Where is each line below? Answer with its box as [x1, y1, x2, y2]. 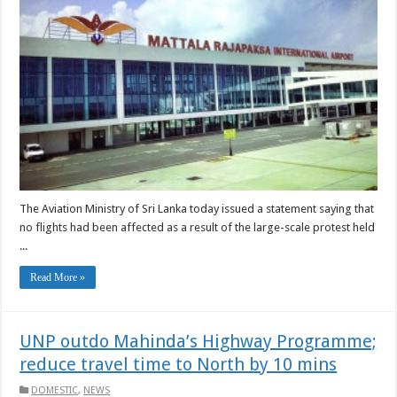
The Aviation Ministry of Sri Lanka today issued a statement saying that [19, 201, 375, 215]
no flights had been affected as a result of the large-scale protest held [19, 220, 376, 234]
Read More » [30, 270, 86, 284]
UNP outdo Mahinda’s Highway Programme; [19, 330, 378, 352]
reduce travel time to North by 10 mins [19, 353, 338, 375]
